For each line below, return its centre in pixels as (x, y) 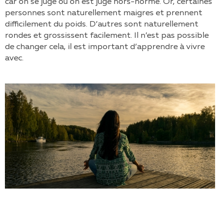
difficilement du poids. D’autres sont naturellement (102, 24)
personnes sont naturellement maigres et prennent (104, 13)
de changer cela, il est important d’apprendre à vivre (105, 47)
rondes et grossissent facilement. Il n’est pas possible (107, 36)
